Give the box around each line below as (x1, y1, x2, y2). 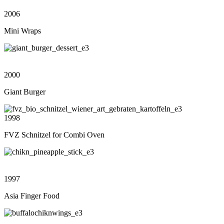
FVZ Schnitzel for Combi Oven (4, 130, 104, 139)
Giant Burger (4, 87, 45, 96)
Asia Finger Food (4, 191, 59, 200)
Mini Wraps (4, 26, 41, 35)
